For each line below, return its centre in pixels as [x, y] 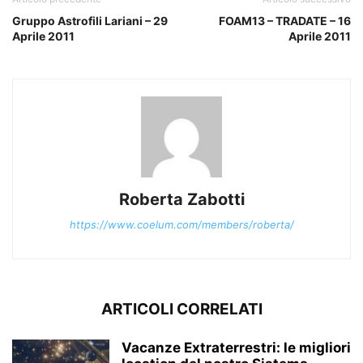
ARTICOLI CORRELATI [181, 310]
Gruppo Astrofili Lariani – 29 [90, 21]
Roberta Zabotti [181, 200]
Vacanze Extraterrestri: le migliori [236, 348]
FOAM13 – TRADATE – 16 [285, 21]
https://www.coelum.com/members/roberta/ [181, 225]
